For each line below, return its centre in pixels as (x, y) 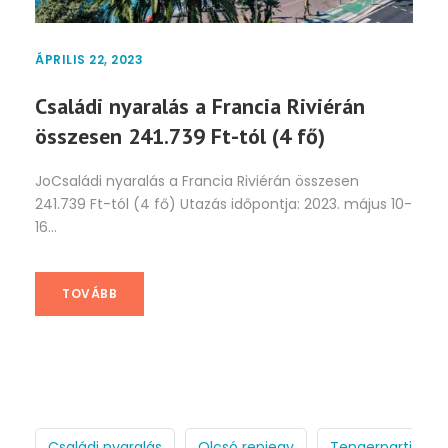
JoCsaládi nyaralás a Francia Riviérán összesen (197, 180)
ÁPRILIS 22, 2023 (89, 59)
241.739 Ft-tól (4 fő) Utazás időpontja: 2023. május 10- (223, 203)
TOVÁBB (89, 293)
